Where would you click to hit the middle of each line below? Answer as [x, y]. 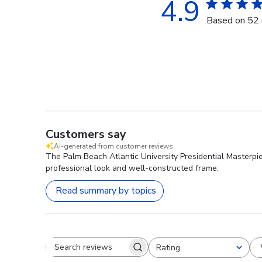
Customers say [86, 134]
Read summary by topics [106, 191]
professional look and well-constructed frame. [132, 168]
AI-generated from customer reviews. [114, 146]
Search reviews [127, 252]
